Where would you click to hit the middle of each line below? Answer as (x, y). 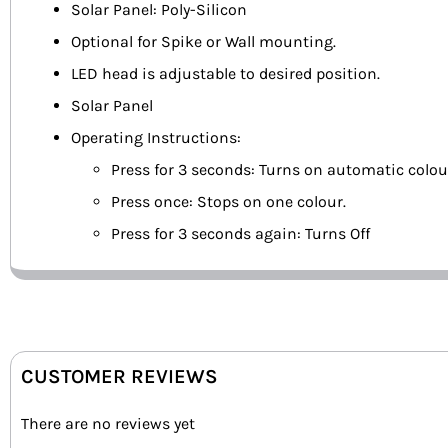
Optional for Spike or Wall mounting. (203, 42)
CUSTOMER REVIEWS (119, 377)
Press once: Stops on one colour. (228, 202)
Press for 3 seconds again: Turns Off (240, 234)
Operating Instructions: (156, 138)
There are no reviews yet (108, 424)
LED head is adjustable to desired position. (225, 74)
